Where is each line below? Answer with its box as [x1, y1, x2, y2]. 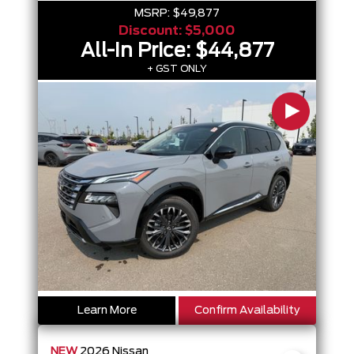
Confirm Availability [194, 305, 300, 316]
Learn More [77, 305, 137, 316]
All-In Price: [80, 42, 195, 61]
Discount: [119, 24, 185, 37]
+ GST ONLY [147, 64, 207, 73]
